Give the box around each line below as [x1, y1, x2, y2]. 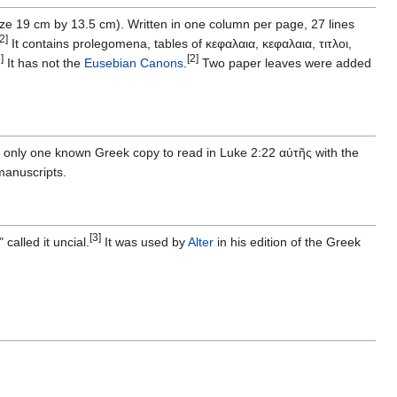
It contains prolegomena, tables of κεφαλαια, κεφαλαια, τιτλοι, [8, 36, 352, 51]
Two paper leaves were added [198, 56, 371, 71]
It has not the [4, 56, 84, 71]
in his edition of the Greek [214, 235, 361, 250]
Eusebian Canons [84, 56, 183, 71]
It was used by [101, 235, 188, 250]
